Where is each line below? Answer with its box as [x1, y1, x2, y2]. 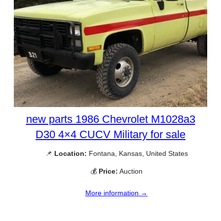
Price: [99, 167, 118, 175]
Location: [54, 149, 87, 158]
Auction [118, 167, 143, 175]
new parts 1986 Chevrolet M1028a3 [26, 113, 195, 126]
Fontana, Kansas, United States [86, 149, 188, 158]
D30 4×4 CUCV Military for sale [36, 128, 185, 141]
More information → [85, 188, 147, 197]
